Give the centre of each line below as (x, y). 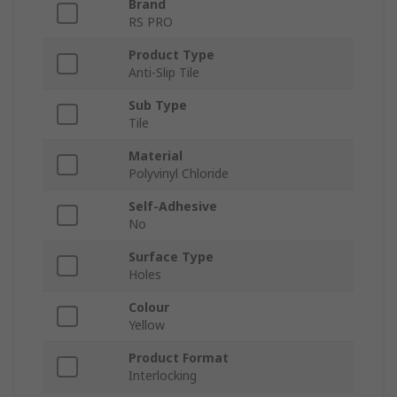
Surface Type (171, 257)
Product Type (171, 55)
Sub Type (158, 105)
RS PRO (151, 22)
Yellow (147, 325)
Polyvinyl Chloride (179, 174)
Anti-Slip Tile (164, 73)
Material (156, 156)
